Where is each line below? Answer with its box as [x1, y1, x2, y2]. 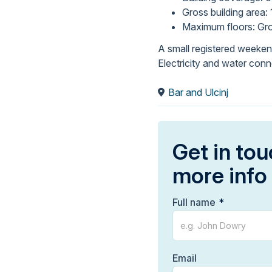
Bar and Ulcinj [168, 86, 228, 99]
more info [172, 162, 267, 189]
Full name [172, 196, 216, 209]
